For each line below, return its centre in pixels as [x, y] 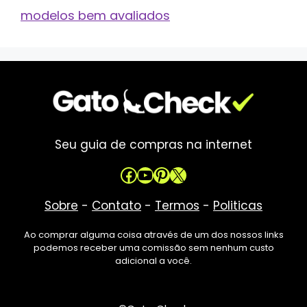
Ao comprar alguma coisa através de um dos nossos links [153, 234]
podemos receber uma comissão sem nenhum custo [153, 247]
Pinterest [188, 174]
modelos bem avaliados [95, 15]
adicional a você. [153, 260]
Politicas [238, 205]
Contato [116, 205]
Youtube [171, 174]
